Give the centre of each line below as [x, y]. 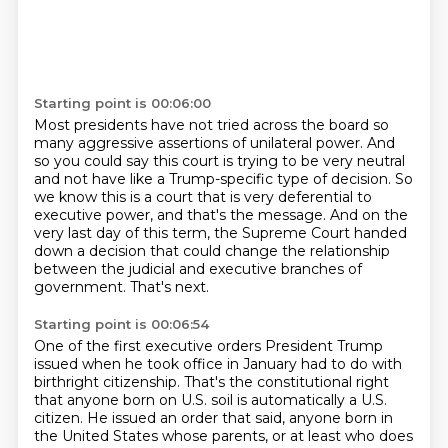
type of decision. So [344, 179]
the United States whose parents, [152, 436]
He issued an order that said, [187, 418]
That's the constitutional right [286, 382]
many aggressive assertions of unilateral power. [200, 143]
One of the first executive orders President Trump [208, 346]
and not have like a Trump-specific [155, 179]
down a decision [91, 251]
